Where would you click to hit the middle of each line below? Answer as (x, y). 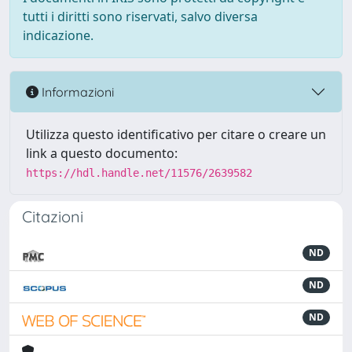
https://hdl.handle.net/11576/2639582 (139, 173)
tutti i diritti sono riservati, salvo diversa (140, 16)
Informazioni (76, 92)
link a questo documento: (102, 153)
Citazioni (53, 216)
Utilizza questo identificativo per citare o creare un (176, 134)
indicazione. (58, 35)
